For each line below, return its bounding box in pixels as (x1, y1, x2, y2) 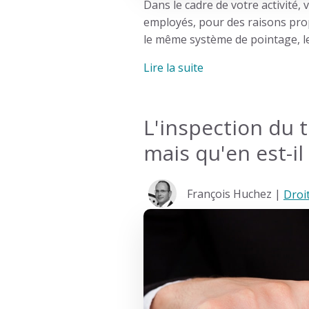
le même (143, 32, 190, 48)
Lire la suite (143, 60, 203, 76)
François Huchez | (186, 186, 283, 202)
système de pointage (189, 32, 297, 48)
